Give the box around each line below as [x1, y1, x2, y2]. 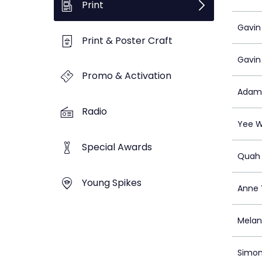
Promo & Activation [82, 69, 171, 83]
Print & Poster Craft [82, 33, 173, 47]
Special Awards [82, 140, 152, 154]
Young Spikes [82, 175, 142, 189]
